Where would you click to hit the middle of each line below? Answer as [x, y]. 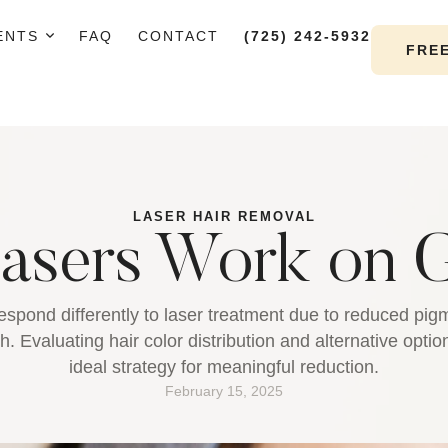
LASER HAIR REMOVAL [224, 216]
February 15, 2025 [224, 391]
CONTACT [178, 36]
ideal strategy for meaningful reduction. [224, 367]
